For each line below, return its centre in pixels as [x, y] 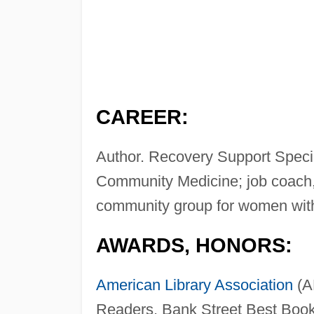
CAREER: [142, 117]
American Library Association [194, 285]
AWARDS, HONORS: [194, 246]
